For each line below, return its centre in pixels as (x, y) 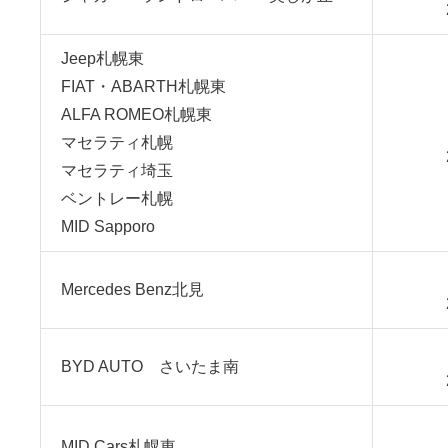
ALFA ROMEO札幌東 (136, 114)
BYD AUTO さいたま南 (150, 366)
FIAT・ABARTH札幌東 (143, 86)
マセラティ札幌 (117, 142)
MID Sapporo (108, 226)
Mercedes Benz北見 (132, 289)
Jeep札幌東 (102, 58)
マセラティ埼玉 (117, 170)
